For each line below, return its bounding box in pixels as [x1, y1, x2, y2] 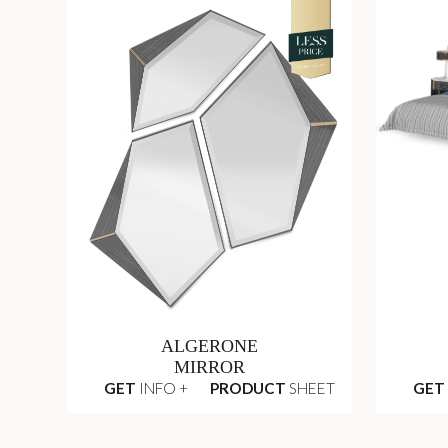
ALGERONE [160, 336, 258, 357]
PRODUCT [209, 379, 286, 398]
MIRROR [173, 357, 245, 378]
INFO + [136, 379, 189, 398]
